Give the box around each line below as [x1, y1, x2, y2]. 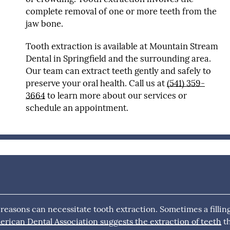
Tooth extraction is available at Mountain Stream [26, 40, 218, 52]
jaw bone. [26, 17, 63, 29]
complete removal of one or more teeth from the [26, 5, 217, 17]
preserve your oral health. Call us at [26, 77, 167, 89]
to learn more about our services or [45, 89, 187, 101]
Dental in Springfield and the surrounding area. [26, 52, 211, 64]
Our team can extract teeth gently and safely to [26, 65, 211, 76]
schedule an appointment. [26, 102, 128, 113]
